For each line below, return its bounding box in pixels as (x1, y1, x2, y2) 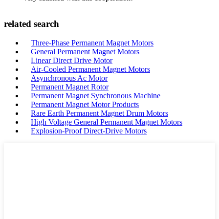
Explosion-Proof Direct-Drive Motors (31, 127, 147, 135)
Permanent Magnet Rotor (31, 83, 109, 91)
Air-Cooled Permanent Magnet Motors (31, 65, 150, 73)
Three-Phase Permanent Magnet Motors (31, 39, 153, 47)
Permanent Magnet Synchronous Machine (31, 91, 160, 100)
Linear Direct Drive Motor (31, 56, 112, 65)
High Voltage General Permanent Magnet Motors (31, 118, 182, 126)
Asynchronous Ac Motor (31, 74, 108, 82)
